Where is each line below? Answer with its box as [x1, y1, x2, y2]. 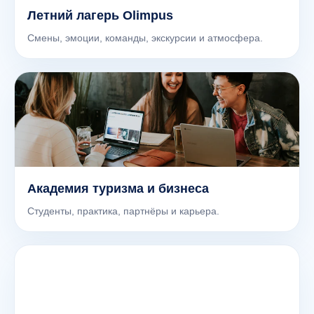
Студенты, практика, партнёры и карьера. [27, 205, 219, 217]
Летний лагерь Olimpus [27, 8, 173, 22]
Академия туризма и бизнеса [27, 182, 209, 196]
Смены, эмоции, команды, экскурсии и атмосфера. [27, 32, 263, 43]
